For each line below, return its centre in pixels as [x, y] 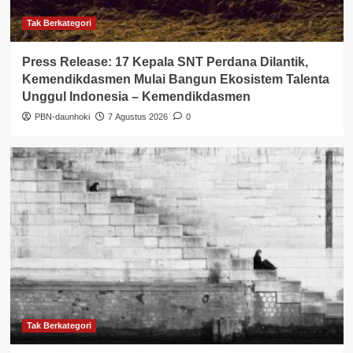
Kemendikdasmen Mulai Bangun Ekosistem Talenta [175, 79]
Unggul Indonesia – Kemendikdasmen [136, 96]
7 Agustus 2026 [137, 116]
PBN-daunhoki [62, 116]
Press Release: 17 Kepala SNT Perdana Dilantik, [165, 61]
